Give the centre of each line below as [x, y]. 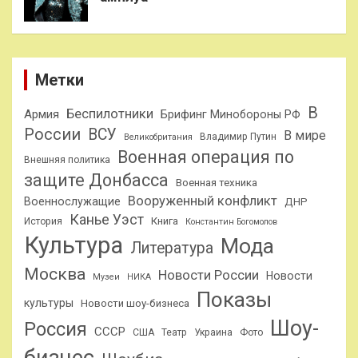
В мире [305, 135]
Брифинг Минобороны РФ [231, 114]
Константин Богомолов [231, 221]
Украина [213, 332]
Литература [172, 248]
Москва [55, 273]
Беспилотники [110, 113]
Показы [234, 299]
